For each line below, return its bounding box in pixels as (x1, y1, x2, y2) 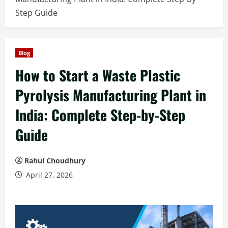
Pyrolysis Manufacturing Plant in (15, 84, 206, 105)
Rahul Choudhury (24, 156, 85, 165)
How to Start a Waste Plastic (15, 65, 180, 85)
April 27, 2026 (24, 170, 73, 180)
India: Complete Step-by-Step (15, 104, 185, 125)
